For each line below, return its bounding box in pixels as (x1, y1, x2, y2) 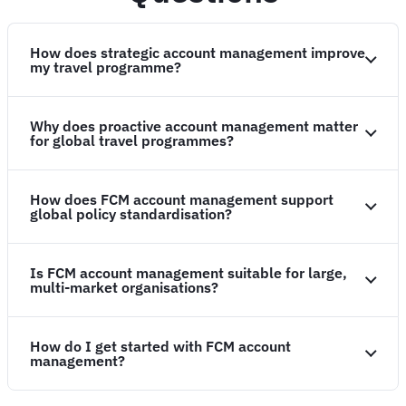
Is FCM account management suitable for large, (30, 263, 347, 282)
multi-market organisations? (30, 277, 222, 296)
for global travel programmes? (30, 130, 234, 150)
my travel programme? (30, 57, 181, 76)
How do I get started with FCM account (30, 336, 291, 355)
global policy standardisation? (30, 204, 236, 223)
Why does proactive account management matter (30, 116, 358, 135)
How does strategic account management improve (30, 43, 365, 62)
